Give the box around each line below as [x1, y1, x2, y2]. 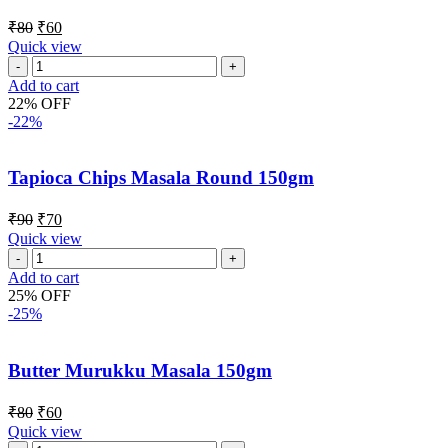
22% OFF [8, 94, 71, 112]
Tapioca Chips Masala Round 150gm [8, 167, 314, 189]
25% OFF [8, 287, 71, 305]
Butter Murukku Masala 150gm [8, 359, 272, 381]
